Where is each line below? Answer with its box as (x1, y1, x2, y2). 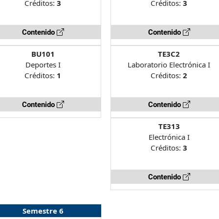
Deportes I (25, 59, 61, 69)
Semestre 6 (22, 205, 64, 216)
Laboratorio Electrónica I (128, 59, 211, 69)
